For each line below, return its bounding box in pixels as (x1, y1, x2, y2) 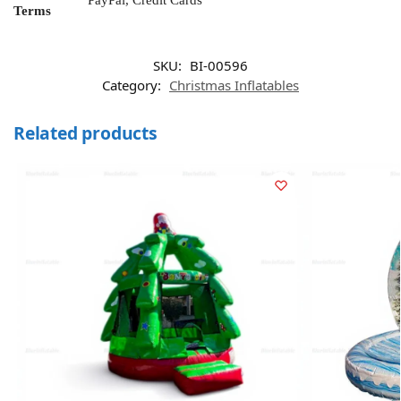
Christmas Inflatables (169, 76, 299, 95)
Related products (13, 121, 158, 146)
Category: (102, 76, 165, 95)
